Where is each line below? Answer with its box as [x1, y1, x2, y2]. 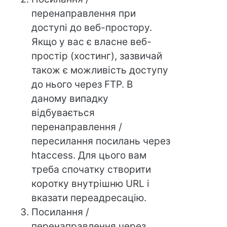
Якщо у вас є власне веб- [31, 35, 152, 48]
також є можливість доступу [31, 64, 169, 76]
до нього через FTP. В [31, 78, 133, 90]
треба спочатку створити [31, 163, 152, 175]
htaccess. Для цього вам [31, 149, 147, 161]
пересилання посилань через [31, 135, 171, 147]
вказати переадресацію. [31, 192, 147, 204]
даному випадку [31, 92, 109, 104]
